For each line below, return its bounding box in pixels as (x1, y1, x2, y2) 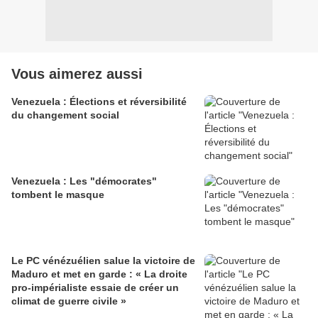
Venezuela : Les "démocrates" (11, 175, 157, 187)
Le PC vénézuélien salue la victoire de (11, 255, 195, 267)
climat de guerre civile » (11, 295, 126, 307)
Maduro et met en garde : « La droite (11, 268, 187, 280)
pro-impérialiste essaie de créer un (11, 282, 179, 294)
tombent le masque (11, 189, 104, 201)
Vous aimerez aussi (11, 66, 143, 82)
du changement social (11, 109, 119, 121)
